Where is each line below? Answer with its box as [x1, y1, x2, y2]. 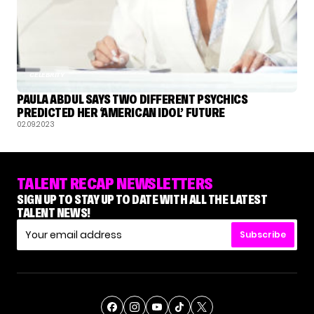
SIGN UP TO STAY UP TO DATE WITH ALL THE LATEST [17, 191, 268, 207]
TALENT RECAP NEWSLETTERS [17, 173, 213, 193]
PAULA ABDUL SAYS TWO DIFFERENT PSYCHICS [17, 92, 248, 107]
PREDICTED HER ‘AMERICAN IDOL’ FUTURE [17, 105, 225, 121]
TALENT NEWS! [17, 205, 90, 220]
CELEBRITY [29, 71, 64, 79]
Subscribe [240, 228, 286, 240]
